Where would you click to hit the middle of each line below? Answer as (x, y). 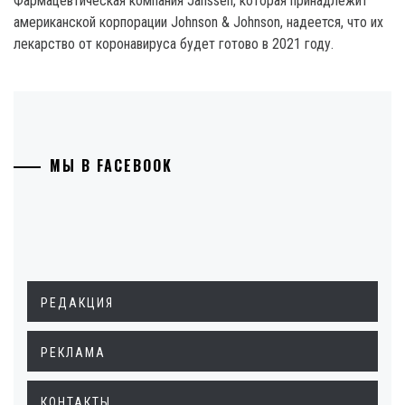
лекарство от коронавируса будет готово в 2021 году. (174, 44)
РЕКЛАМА (73, 353)
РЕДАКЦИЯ (77, 303)
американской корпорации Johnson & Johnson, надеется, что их (198, 22)
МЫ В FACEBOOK (111, 165)
